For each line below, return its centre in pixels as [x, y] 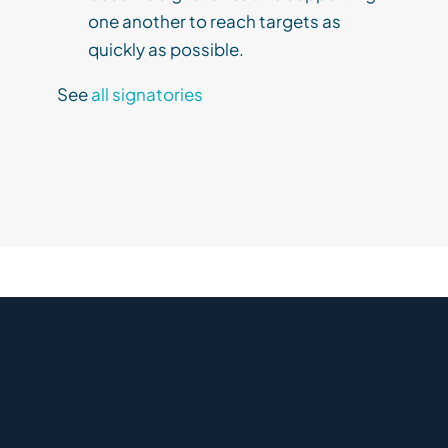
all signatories [147, 94]
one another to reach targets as [214, 21]
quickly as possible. [166, 49]
